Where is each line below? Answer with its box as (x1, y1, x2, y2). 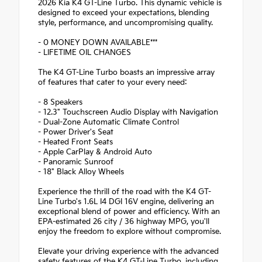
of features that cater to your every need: (38, 77, 187, 87)
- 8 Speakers (38, 97, 82, 107)
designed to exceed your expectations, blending (38, 8, 209, 18)
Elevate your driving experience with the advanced (38, 246, 219, 256)
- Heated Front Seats (38, 137, 113, 147)
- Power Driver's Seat (38, 127, 113, 137)
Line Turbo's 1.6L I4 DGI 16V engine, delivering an (38, 196, 214, 206)
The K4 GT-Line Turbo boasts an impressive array (38, 67, 215, 77)
